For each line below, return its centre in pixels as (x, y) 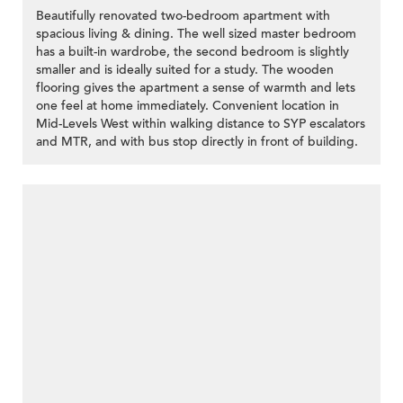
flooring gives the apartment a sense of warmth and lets (196, 88)
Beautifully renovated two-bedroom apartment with (183, 16)
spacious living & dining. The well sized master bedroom (196, 34)
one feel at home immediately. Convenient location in (188, 106)
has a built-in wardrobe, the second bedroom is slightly (193, 52)
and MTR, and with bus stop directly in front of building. (197, 142)
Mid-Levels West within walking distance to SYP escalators (201, 124)
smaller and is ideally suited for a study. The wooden (185, 70)
